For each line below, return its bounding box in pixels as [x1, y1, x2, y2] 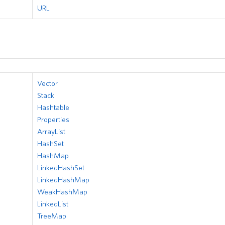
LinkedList [37, 199, 68, 208]
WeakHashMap [37, 187, 87, 196]
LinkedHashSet [37, 163, 84, 172]
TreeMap [37, 211, 66, 220]
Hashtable [37, 102, 69, 111]
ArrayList [37, 127, 65, 136]
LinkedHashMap [37, 175, 89, 184]
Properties [37, 115, 69, 124]
